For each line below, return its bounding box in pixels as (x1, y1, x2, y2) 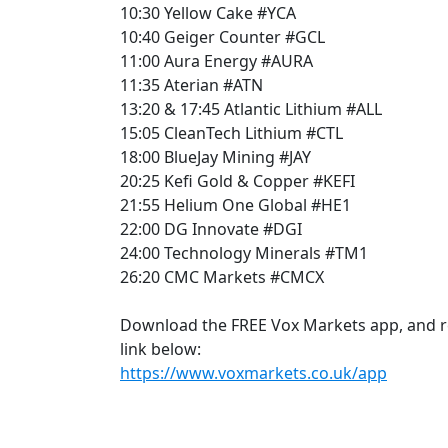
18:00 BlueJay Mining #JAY (120, 145, 315, 168)
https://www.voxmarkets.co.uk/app (120, 361, 387, 384)
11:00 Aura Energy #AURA (120, 49, 317, 72)
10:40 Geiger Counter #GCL (120, 25, 329, 48)
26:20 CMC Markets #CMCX (120, 265, 328, 288)
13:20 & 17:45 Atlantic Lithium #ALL (120, 97, 386, 120)
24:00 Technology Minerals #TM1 (120, 241, 368, 264)
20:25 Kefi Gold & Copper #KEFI (120, 169, 359, 192)
